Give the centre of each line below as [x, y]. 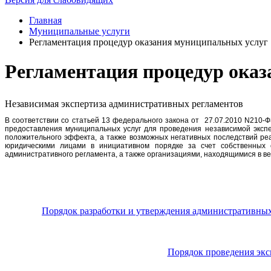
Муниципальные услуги [80, 31]
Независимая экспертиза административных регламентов [124, 103]
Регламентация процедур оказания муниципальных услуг [149, 42]
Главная [45, 20]
